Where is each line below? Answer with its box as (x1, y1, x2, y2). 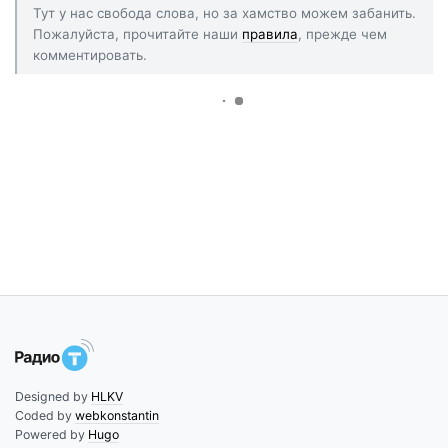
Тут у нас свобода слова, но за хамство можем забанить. (33, 4, 416, 21)
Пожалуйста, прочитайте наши (33, 25, 242, 42)
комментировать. (33, 46, 147, 63)
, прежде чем (298, 25, 387, 42)
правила (242, 25, 298, 42)
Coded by (15, 408, 75, 424)
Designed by (15, 389, 91, 405)
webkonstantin (75, 408, 159, 424)
